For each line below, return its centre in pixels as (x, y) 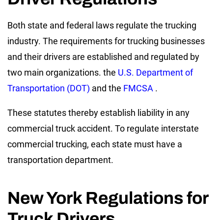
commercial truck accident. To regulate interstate (103, 129)
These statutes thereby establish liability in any (98, 113)
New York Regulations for (108, 198)
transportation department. (60, 160)
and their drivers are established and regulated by (103, 57)
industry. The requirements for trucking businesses (106, 41)
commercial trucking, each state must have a (95, 144)
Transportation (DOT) (49, 88)
